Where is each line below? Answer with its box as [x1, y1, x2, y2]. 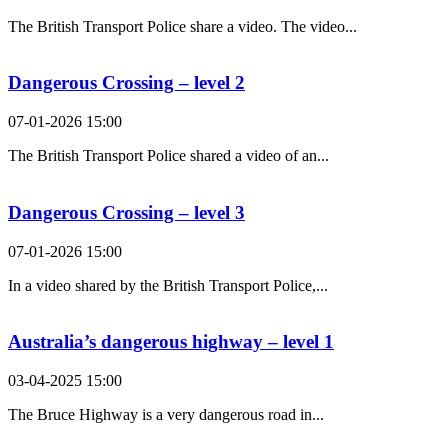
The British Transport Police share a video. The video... [8, 17, 357, 35]
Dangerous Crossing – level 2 [8, 72, 245, 94]
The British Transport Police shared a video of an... [8, 147, 329, 165]
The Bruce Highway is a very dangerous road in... [8, 405, 324, 423]
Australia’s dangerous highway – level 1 [8, 331, 334, 353]
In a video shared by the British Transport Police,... [8, 276, 328, 294]
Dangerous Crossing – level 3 [8, 201, 245, 223]
